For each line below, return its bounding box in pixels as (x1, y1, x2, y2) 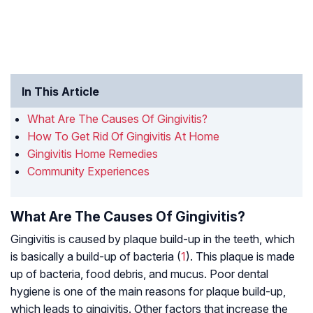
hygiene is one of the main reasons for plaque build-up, (10, 284, 286, 299)
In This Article (22, 85, 99, 99)
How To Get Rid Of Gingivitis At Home (27, 129, 219, 144)
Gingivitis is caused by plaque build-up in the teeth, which (10, 232, 295, 247)
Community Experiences (27, 164, 150, 179)
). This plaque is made (186, 249, 295, 264)
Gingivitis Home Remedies (27, 147, 158, 161)
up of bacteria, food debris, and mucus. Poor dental (10, 267, 268, 282)
